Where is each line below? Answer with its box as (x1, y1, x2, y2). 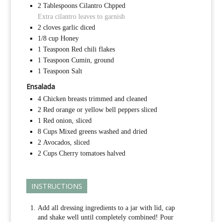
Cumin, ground (71, 56, 114, 64)
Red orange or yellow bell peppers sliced (43, 106, 157, 114)
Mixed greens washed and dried (58, 128, 147, 136)
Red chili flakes (71, 46, 115, 54)
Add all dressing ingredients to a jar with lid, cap (37, 204, 175, 212)
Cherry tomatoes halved (58, 150, 125, 158)
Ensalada (26, 82, 55, 92)
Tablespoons (43, 2, 77, 10)
